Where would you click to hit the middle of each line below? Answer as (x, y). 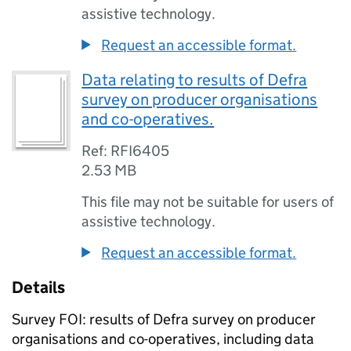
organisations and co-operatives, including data (163, 339)
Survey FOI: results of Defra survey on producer (164, 319)
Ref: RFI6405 (126, 151)
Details (38, 288)
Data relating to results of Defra (195, 80)
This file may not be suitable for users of (208, 202)
